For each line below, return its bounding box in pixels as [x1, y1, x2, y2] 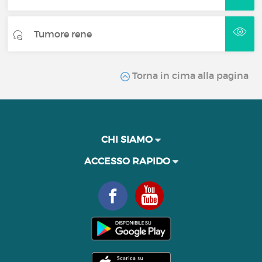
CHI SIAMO [101, 133, 155, 145]
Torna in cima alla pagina [129, 70, 249, 81]
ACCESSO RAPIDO [84, 155, 173, 167]
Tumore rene [34, 27, 92, 40]
